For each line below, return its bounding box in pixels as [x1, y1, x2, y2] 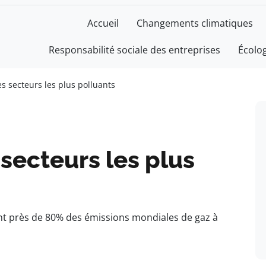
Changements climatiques [137, 17, 253, 30]
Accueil [87, 17, 119, 30]
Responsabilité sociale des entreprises [49, 43, 220, 56]
